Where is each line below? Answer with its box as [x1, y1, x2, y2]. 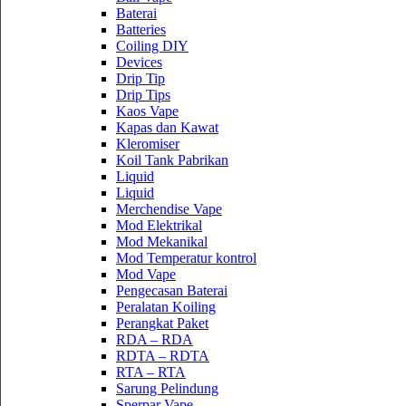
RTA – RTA [116, 363, 186, 380]
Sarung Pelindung [116, 380, 218, 396]
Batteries [116, 21, 166, 37]
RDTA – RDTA [116, 347, 209, 363]
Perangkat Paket [116, 314, 208, 331]
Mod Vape [116, 266, 176, 282]
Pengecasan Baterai [116, 282, 227, 298]
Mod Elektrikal [116, 217, 202, 233]
